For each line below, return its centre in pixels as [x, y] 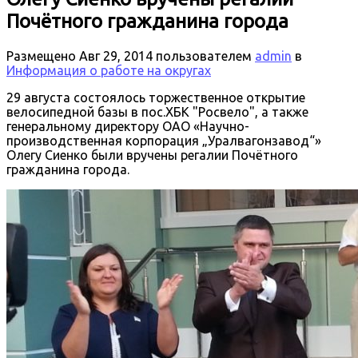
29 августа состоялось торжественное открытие [156, 97]
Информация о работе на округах [109, 70]
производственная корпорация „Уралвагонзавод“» [164, 140]
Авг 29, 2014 [116, 56]
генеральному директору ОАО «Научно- [128, 126]
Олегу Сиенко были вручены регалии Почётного [152, 155]
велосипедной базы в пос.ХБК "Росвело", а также [157, 111]
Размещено [43, 56]
